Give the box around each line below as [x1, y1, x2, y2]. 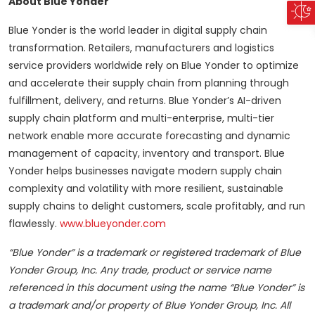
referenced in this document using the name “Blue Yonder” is [8, 281, 304, 295]
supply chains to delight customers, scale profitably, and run [8, 199, 305, 214]
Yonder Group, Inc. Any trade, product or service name [8, 263, 271, 278]
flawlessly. [8, 217, 60, 231]
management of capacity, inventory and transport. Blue [8, 146, 285, 161]
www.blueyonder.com [60, 217, 166, 231]
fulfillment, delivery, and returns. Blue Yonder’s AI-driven [8, 94, 281, 108]
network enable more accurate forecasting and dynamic [8, 129, 290, 143]
